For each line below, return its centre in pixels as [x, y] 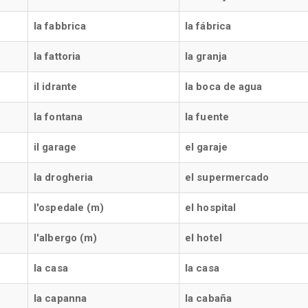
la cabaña [208, 298]
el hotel [203, 238]
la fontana [58, 117]
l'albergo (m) [66, 238]
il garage [55, 147]
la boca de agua [224, 87]
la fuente [207, 117]
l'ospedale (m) [69, 208]
